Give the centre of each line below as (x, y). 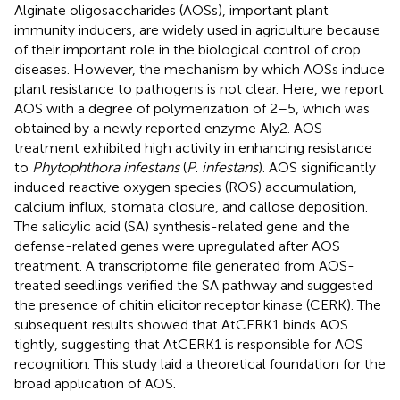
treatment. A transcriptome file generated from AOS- (184, 265)
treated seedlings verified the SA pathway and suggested (194, 285)
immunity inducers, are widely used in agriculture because (197, 29)
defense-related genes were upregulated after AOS (177, 246)
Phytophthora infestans (106, 167)
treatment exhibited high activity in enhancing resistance (193, 147)
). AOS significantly (317, 167)
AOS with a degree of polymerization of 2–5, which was (192, 108)
